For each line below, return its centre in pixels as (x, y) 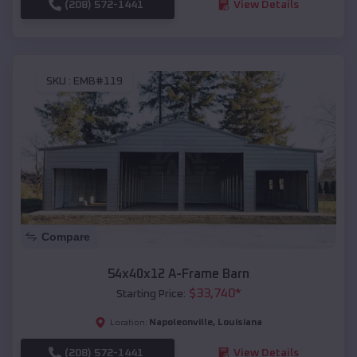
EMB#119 (98, 82)
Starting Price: (151, 294)
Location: (129, 322)
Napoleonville (181, 322)
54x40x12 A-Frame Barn (178, 274)
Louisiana (240, 322)
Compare (66, 236)
